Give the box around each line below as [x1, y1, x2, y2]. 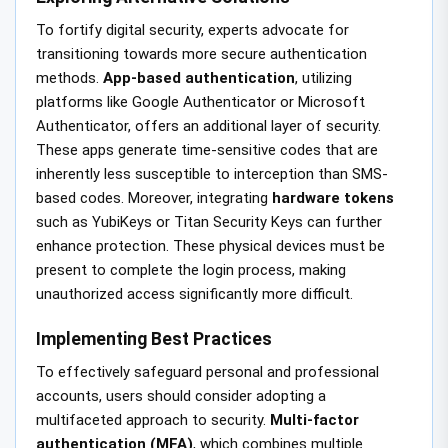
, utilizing [295, 69, 352, 88]
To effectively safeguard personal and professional [36, 362, 379, 381]
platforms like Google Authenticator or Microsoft [36, 93, 365, 112]
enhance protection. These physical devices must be [36, 237, 385, 256]
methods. [36, 69, 103, 88]
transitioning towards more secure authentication [36, 45, 367, 64]
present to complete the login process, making [36, 261, 346, 280]
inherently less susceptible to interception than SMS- [36, 165, 388, 184]
